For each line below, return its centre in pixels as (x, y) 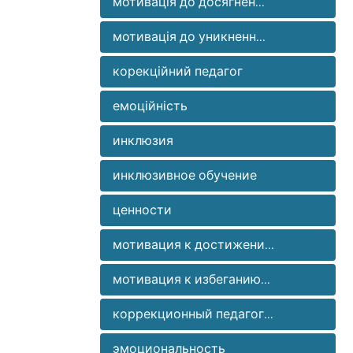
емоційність (150, 106)
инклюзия (143, 141)
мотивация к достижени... (193, 245)
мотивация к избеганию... (191, 280)
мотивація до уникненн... (189, 37)
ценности (142, 210)
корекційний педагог (177, 72)
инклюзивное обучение (184, 176)
